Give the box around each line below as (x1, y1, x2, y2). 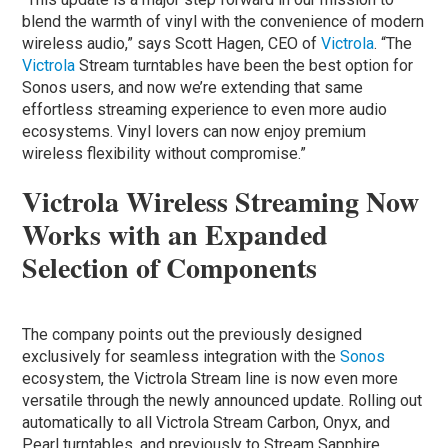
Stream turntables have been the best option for (79, 55, 414, 75)
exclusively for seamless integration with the (22, 346, 341, 366)
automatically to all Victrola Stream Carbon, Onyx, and (22, 412, 391, 432)
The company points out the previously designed (22, 324, 363, 344)
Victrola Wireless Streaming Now (22, 180, 420, 222)
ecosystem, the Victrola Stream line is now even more (22, 368, 399, 388)
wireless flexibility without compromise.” (22, 143, 307, 163)
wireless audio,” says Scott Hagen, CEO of (22, 33, 322, 53)
